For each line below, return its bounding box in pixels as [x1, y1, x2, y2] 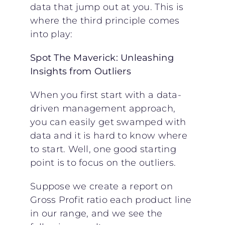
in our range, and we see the [30, 207, 163, 219]
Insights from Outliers [30, 65, 131, 77]
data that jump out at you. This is [30, 1, 184, 13]
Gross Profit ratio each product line [30, 194, 192, 205]
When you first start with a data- [30, 89, 181, 100]
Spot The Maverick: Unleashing [30, 52, 174, 63]
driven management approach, [30, 102, 176, 114]
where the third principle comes [30, 15, 180, 26]
